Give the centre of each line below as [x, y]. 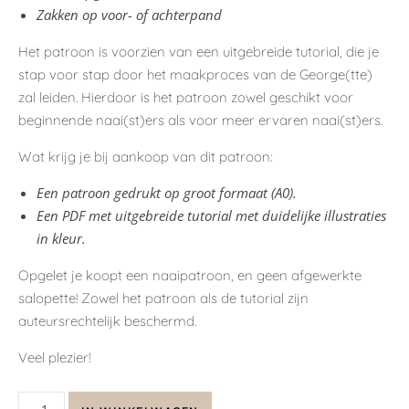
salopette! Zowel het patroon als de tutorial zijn [163, 298]
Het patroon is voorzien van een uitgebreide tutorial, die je [199, 51]
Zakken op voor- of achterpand [129, 14]
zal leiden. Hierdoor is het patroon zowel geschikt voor [186, 97]
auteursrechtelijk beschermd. [107, 320]
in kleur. [61, 238]
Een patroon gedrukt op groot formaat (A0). [167, 192]
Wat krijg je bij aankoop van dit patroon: [145, 156]
